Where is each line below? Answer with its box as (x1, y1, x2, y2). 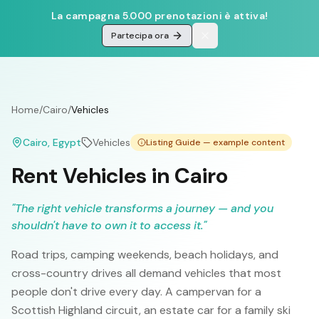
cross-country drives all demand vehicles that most (11, 266, 281, 281)
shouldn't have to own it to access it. (11, 218, 203, 233)
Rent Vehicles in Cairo (11, 162, 228, 189)
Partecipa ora (110, 30, 169, 41)
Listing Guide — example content (146, 137, 285, 148)
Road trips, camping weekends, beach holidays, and (11, 247, 278, 262)
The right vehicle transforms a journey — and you (15, 201, 273, 216)
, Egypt (48, 136, 81, 149)
